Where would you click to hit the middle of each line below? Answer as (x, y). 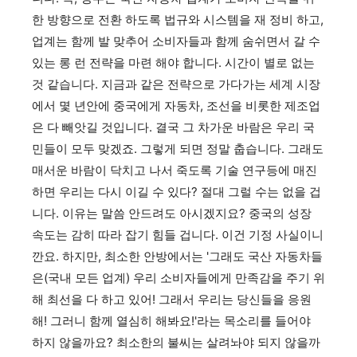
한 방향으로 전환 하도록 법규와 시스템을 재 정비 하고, (178, 19)
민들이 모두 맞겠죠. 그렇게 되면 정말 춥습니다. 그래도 (178, 148)
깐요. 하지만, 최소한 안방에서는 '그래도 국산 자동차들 (177, 256)
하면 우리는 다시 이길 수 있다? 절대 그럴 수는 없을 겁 (177, 191)
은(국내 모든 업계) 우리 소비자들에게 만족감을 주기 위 (178, 277)
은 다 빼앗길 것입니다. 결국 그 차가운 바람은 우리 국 (173, 127)
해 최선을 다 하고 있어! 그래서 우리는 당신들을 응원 (172, 299)
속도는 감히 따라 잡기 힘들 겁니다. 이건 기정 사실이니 (178, 234)
